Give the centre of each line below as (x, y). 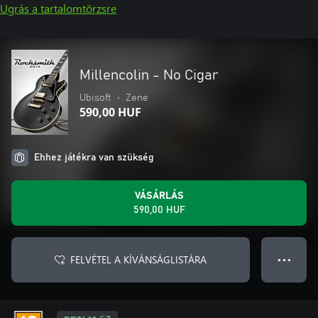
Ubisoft (95, 98)
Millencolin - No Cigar (149, 75)
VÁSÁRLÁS (159, 196)
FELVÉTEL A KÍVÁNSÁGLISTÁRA (138, 259)
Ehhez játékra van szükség (94, 158)
